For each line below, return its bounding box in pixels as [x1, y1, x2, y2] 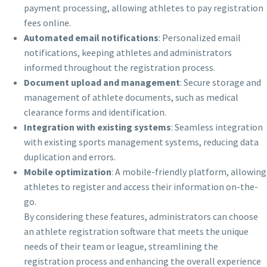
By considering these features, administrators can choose [24, 210, 258, 222]
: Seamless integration [171, 120, 263, 133]
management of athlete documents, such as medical [24, 91, 238, 103]
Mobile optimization [24, 165, 111, 178]
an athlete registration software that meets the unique [24, 225, 249, 237]
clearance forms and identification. [24, 105, 166, 118]
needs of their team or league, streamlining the [24, 240, 218, 252]
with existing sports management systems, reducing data [24, 135, 259, 148]
